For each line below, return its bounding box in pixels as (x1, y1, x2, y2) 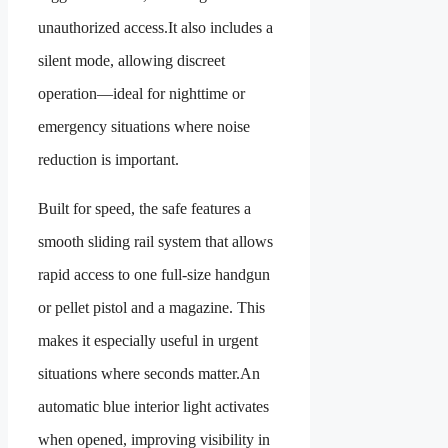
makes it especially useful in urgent (38, 331, 258, 349)
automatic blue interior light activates (38, 397, 269, 415)
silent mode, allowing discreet (38, 51, 225, 69)
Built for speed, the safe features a (38, 199, 251, 217)
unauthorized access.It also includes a (38, 18, 273, 36)
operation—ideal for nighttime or (38, 84, 245, 102)
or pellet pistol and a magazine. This (38, 298, 265, 316)
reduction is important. (38, 150, 179, 168)
